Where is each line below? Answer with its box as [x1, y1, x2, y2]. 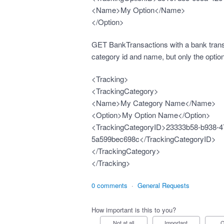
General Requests [137, 180, 189, 190]
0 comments [91, 180, 127, 190]
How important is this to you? [91, 205, 176, 214]
